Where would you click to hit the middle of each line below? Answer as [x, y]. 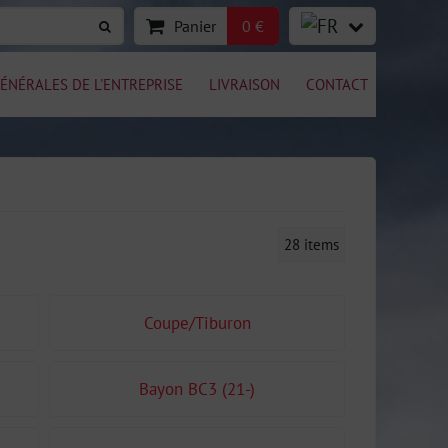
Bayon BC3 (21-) [197, 389]
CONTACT [337, 84]
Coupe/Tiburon [197, 323]
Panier [195, 26]
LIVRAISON [244, 84]
